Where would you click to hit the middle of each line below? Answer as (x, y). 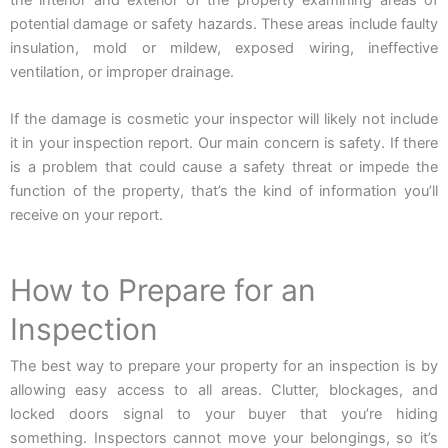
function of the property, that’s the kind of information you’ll (224, 191)
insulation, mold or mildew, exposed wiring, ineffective (224, 48)
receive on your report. (86, 215)
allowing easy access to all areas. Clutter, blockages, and (224, 389)
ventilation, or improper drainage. (124, 72)
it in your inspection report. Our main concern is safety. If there (224, 143)
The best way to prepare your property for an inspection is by (224, 365)
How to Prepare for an (163, 289)
